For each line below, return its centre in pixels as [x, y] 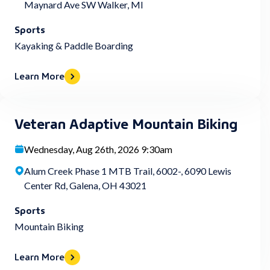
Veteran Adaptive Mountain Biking [126, 122]
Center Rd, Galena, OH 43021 [85, 185]
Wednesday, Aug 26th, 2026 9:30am [98, 149]
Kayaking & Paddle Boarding [74, 46]
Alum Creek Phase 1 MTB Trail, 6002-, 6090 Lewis [128, 171]
